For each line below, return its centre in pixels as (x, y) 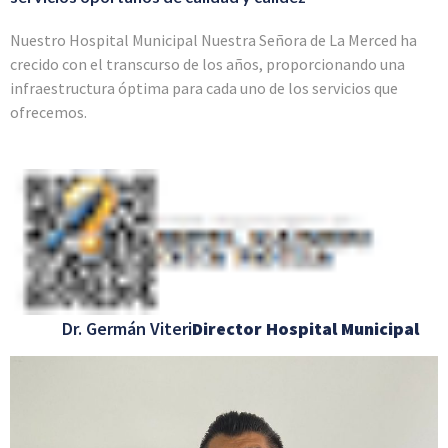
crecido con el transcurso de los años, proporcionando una (207, 64)
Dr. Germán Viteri (101, 328)
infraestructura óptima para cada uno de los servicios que (204, 88)
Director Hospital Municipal (305, 328)
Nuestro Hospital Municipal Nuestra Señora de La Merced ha (213, 40)
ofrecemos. (48, 112)
